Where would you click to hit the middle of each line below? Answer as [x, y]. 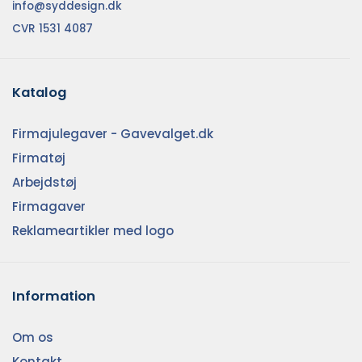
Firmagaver [49, 207]
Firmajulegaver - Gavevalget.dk [113, 134]
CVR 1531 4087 [53, 28]
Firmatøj [39, 158]
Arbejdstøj [44, 183]
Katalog [39, 93]
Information [54, 296]
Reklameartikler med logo [93, 231]
